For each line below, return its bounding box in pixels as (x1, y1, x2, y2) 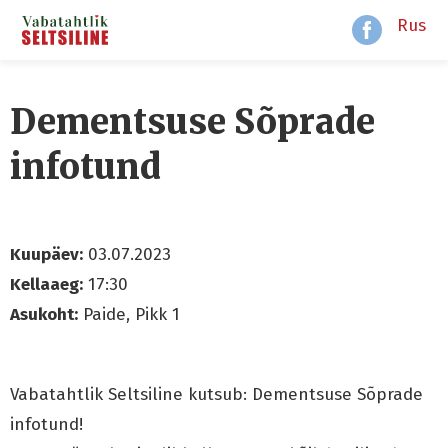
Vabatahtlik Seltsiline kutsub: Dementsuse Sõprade (10, 384, 423, 405)
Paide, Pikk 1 (78, 304, 180, 325)
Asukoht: (10, 304, 78, 325)
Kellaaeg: (10, 274, 83, 295)
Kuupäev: (10, 244, 83, 265)
